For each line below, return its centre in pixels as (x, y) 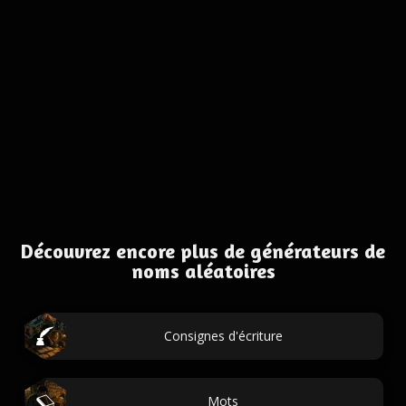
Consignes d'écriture (223, 336)
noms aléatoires (203, 271)
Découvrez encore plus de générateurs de (203, 251)
